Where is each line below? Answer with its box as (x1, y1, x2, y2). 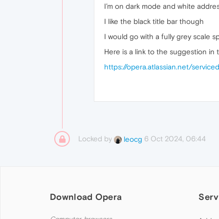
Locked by (78, 134, 114, 143)
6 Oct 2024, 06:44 (144, 134, 206, 143)
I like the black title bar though (104, 17, 204, 25)
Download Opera (50, 192, 122, 202)
